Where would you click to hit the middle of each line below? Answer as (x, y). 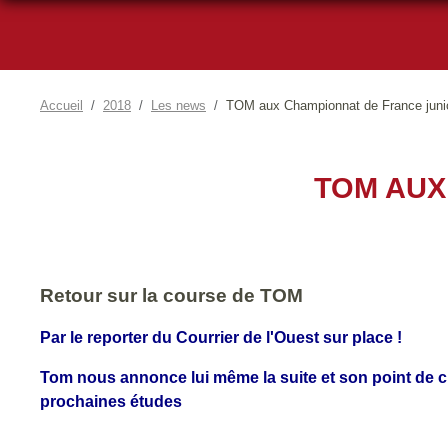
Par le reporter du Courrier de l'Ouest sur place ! (221, 337)
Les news (178, 105)
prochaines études (111, 401)
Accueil (61, 105)
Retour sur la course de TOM (171, 295)
